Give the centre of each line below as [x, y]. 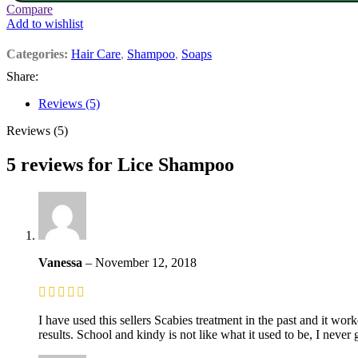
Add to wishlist [45, 24]
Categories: [37, 54]
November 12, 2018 [146, 262]
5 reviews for [62, 165]
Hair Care [96, 54]
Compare [30, 10]
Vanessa [62, 262]
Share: [22, 77]
